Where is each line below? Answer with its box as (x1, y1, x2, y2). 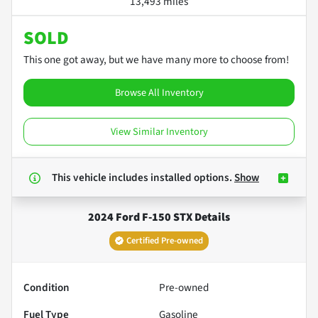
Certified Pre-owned (126, 234, 203, 247)
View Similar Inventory (110, 124, 208, 139)
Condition (23, 279, 70, 295)
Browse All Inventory (114, 84, 204, 100)
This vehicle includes (52, 169, 150, 185)
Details (192, 209, 230, 225)
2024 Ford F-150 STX (88, 209, 192, 225)
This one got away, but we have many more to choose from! (23, 51, 289, 67)
